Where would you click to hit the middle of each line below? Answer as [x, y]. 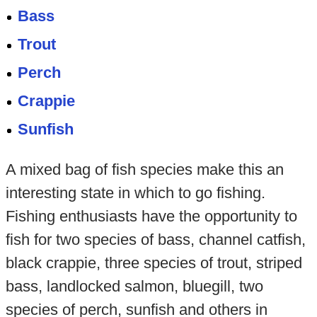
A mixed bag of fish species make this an [144, 169]
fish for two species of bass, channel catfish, [155, 239]
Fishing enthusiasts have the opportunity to [151, 216]
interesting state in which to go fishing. [135, 192]
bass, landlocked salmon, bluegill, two [134, 286]
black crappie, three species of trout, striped [154, 263]
